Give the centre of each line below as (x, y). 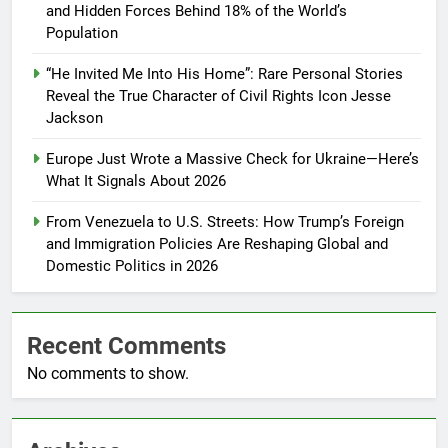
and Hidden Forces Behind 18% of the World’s (196, 11)
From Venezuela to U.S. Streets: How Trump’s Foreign (225, 222)
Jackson (74, 118)
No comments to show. (108, 374)
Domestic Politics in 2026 (132, 266)
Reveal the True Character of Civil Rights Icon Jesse (218, 96)
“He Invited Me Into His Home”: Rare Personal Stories (224, 74)
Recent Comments (126, 346)
